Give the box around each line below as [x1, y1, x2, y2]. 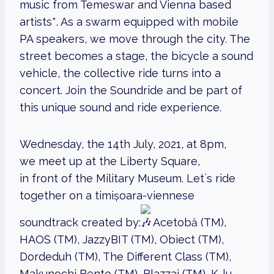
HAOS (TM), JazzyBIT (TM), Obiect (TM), [20, 233, 224, 246]
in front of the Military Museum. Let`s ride [20, 172, 235, 185]
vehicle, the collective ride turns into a [20, 67, 221, 80]
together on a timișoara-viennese [20, 189, 194, 202]
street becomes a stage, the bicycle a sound [20, 50, 253, 63]
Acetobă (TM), [150, 216, 226, 229]
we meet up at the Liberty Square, [20, 155, 200, 168]
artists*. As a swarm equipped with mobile [20, 15, 239, 29]
